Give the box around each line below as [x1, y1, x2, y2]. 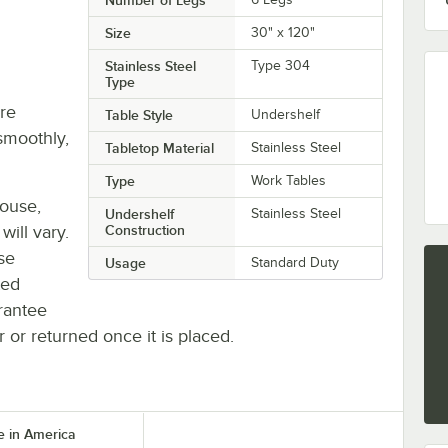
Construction [104, 221, 185, 238]
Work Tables [251, 172, 327, 188]
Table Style [104, 106, 173, 123]
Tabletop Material [104, 139, 214, 156]
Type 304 [251, 57, 311, 73]
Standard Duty [251, 254, 340, 270]
